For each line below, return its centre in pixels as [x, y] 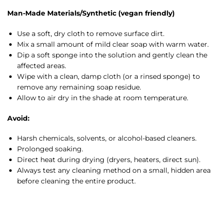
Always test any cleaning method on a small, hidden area [114, 170]
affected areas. [42, 65]
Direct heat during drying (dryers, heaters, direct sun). [109, 159]
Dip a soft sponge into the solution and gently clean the [112, 55]
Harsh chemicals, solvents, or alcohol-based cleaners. [107, 138]
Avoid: [18, 118]
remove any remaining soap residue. [79, 87]
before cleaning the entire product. [76, 181]
